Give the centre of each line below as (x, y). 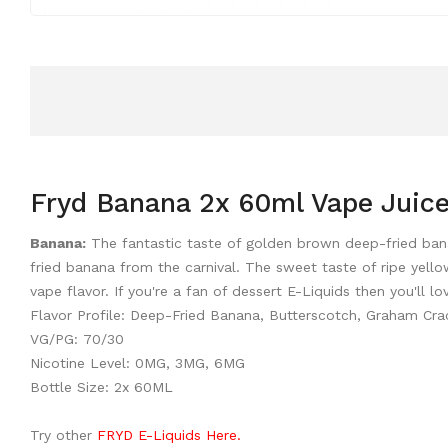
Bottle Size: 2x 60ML (101, 387)
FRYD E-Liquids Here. (169, 435)
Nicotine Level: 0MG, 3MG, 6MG (137, 363)
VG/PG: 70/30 (77, 339)
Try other (63, 435)
